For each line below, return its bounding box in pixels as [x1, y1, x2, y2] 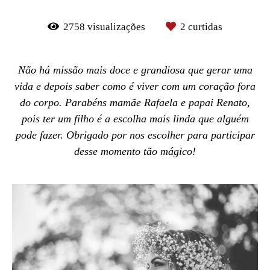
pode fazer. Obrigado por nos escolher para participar [15, 129, 255, 141]
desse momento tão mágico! [74, 145, 196, 157]
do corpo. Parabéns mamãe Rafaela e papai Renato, [20, 96, 250, 108]
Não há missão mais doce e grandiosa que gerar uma [17, 64, 253, 76]
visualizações [85, 21, 148, 33]
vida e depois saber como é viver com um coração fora [14, 80, 256, 92]
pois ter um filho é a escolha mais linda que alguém [21, 113, 249, 125]
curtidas [186, 21, 222, 33]
